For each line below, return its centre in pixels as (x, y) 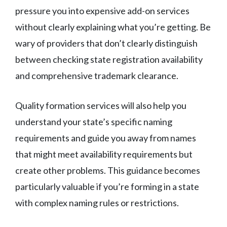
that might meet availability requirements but (104, 154)
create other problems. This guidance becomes (108, 171)
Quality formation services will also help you (101, 106)
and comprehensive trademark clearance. (97, 76)
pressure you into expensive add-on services (102, 11)
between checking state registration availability (109, 60)
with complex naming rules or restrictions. (97, 203)
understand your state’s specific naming (94, 122)
